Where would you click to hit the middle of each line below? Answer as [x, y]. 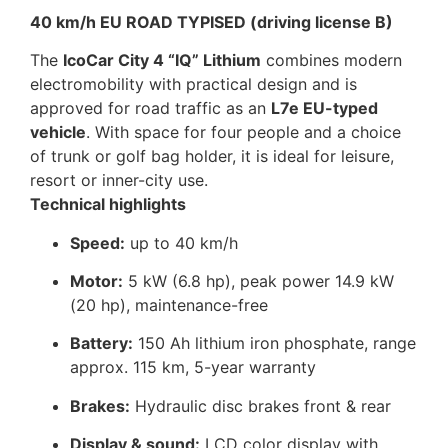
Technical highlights [108, 204]
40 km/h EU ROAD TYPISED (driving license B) [211, 21]
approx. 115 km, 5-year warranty [193, 367]
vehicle [58, 132]
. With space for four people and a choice [243, 132]
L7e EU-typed [324, 108]
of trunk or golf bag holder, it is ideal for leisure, [212, 156]
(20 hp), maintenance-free [169, 305]
